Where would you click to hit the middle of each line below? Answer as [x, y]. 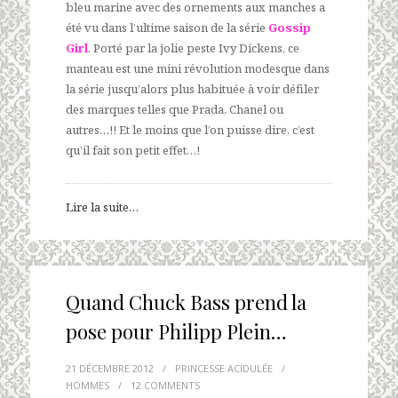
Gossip [290, 27]
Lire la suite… [102, 207]
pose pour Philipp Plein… [176, 331]
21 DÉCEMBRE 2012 [110, 368]
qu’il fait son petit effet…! [133, 150]
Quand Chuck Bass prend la [186, 302]
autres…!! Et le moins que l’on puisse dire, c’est [190, 129]
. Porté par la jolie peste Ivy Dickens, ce [194, 48]
